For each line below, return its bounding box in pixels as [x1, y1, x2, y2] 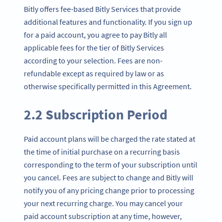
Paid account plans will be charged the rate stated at [24, 133, 195, 144]
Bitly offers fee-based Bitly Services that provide [24, 3, 181, 14]
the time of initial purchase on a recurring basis [24, 146, 180, 157]
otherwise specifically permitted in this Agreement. [24, 81, 192, 91]
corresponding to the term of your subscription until [24, 159, 197, 169]
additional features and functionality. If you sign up [24, 16, 192, 27]
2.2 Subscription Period [24, 105, 167, 123]
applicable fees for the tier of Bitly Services [24, 42, 164, 53]
